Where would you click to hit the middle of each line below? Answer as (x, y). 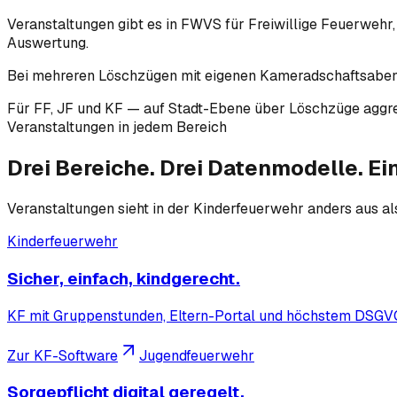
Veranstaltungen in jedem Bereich (117, 128)
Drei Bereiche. (83, 168)
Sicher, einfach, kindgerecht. (124, 278)
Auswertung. (48, 43)
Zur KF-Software (62, 355)
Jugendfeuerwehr (197, 355)
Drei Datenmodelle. (261, 168)
